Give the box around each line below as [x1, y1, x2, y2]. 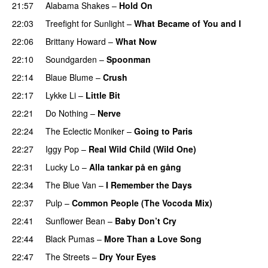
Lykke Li [45, 89, 76, 101]
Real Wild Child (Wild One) [89, 142, 196, 155]
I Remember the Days [106, 178, 192, 191]
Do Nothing [45, 106, 88, 119]
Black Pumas [45, 232, 95, 245]
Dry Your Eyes [99, 250, 156, 263]
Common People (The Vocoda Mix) [72, 196, 212, 209]
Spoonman [106, 53, 151, 65]
